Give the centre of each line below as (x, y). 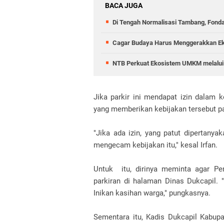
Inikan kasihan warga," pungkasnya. (153, 193)
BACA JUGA (124, 5)
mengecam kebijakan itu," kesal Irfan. (156, 145)
